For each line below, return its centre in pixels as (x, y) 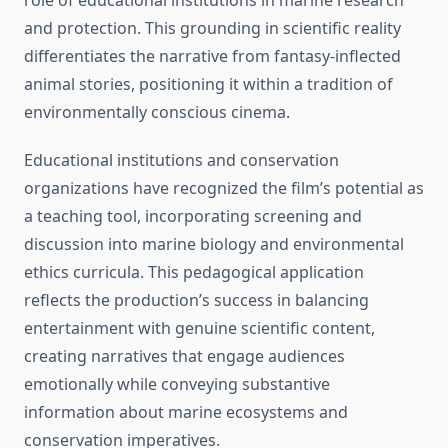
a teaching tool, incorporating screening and (193, 216)
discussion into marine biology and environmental (214, 244)
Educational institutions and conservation (181, 160)
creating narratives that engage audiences (184, 356)
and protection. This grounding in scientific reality (212, 28)
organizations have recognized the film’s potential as (224, 188)
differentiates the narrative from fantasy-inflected (212, 56)
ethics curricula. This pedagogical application (194, 272)
